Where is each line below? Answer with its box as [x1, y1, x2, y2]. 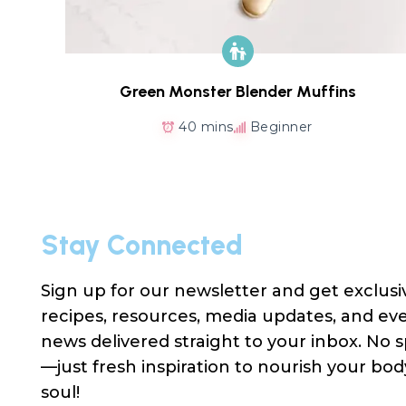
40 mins [179, 119, 234, 136]
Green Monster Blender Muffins [119, 81, 356, 101]
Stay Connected [41, 228, 243, 263]
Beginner [249, 119, 313, 136]
